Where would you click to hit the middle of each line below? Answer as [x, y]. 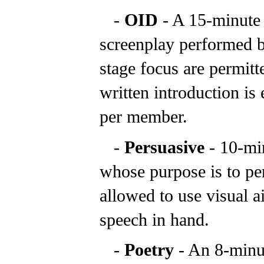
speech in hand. [157, 219]
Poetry [151, 250]
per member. [143, 116]
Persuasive [167, 147]
